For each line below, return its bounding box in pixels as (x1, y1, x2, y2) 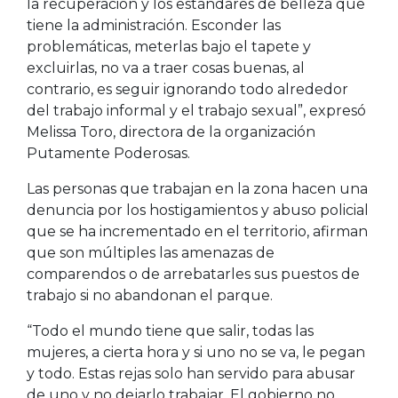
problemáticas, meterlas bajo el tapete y (27, 37, 311, 55)
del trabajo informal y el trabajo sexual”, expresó (27, 101, 366, 119)
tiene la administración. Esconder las (27, 16, 281, 34)
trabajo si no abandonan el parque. (27, 286, 273, 304)
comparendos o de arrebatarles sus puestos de (27, 265, 360, 283)
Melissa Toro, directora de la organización (27, 123, 315, 140)
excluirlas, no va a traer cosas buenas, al (27, 59, 305, 76)
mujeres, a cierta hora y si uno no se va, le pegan (27, 343, 365, 361)
